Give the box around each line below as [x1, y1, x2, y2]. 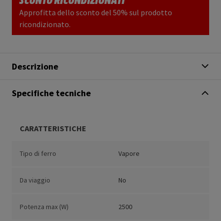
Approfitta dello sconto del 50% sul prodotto [19, 7, 172, 18]
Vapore [118, 149, 140, 158]
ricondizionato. [19, 19, 71, 30]
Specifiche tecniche [12, 87, 91, 99]
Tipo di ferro [20, 149, 56, 158]
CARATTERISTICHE [20, 123, 86, 134]
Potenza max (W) [20, 202, 69, 212]
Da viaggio [20, 176, 50, 185]
